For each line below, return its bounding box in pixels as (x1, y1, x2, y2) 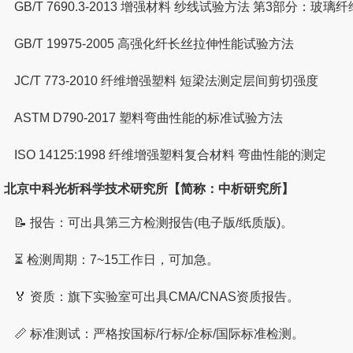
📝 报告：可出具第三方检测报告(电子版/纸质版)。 (14, 215, 294, 229)
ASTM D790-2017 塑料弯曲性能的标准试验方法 (14, 110, 284, 124)
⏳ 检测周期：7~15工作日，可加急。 (14, 252, 220, 266)
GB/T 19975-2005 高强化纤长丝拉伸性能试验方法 (14, 36, 295, 50)
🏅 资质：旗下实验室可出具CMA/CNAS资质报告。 (14, 289, 300, 303)
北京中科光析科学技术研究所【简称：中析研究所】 (4, 181, 295, 195)
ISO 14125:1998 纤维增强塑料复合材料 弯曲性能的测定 (14, 147, 327, 162)
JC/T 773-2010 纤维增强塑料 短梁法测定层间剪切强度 (14, 73, 319, 87)
